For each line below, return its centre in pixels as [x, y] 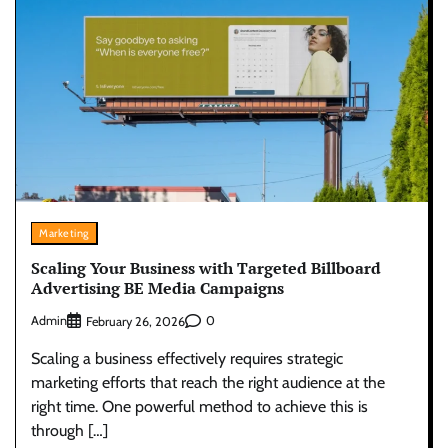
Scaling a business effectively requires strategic [187, 358]
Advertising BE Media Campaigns [157, 288]
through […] [69, 430]
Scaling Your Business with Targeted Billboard [206, 268]
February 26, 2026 [135, 321]
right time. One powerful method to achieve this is [199, 406]
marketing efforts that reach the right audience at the [208, 382]
